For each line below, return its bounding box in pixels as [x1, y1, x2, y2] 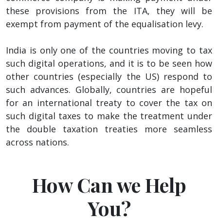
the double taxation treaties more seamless [6, 123, 212, 135]
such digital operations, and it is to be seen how [6, 57, 212, 69]
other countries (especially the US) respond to [6, 70, 212, 82]
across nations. [6, 136, 69, 148]
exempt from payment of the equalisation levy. [6, 18, 206, 30]
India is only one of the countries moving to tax [6, 44, 212, 56]
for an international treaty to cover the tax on [6, 96, 212, 109]
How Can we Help [32, 171, 186, 198]
